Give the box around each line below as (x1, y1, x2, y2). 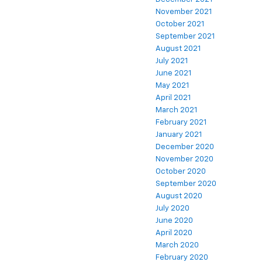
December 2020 (156, 143, 214, 151)
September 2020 (156, 180, 216, 188)
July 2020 (156, 205, 189, 213)
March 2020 (156, 242, 199, 250)
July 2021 (156, 57, 188, 65)
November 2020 (156, 156, 213, 164)
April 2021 (156, 94, 191, 102)
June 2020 (156, 217, 193, 225)
